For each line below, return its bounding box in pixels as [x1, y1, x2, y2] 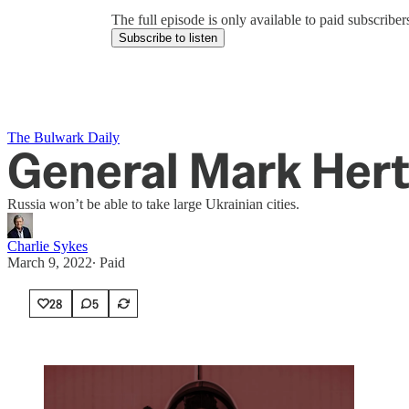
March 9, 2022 [7, 255, 92, 270]
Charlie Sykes [7, 238, 88, 254]
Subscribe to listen [119, 31, 217, 46]
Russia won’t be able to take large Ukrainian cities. [7, 196, 299, 212]
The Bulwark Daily [7, 130, 120, 145]
